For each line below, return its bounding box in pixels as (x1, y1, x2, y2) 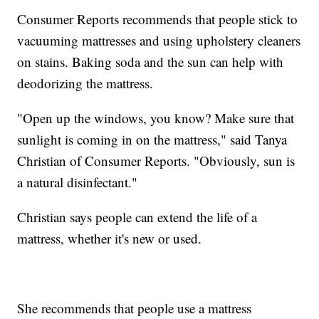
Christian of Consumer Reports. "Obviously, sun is (17, 151, 296, 169)
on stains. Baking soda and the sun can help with (17, 52, 284, 70)
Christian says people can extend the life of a (17, 207, 258, 226)
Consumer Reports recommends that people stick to (17, 9, 298, 28)
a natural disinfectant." (17, 172, 138, 191)
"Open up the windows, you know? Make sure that (17, 108, 295, 127)
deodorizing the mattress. (17, 73, 154, 92)
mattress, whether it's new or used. (17, 229, 202, 247)
